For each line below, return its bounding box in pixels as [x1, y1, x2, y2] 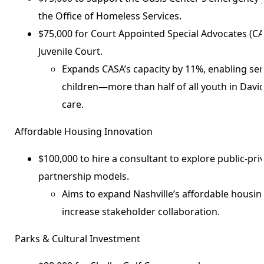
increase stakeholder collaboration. [62, 204, 220, 218]
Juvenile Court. [38, 44, 103, 58]
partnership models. [38, 169, 130, 183]
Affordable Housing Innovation [15, 124, 153, 138]
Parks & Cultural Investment [15, 232, 141, 245]
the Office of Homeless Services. [38, 9, 182, 22]
